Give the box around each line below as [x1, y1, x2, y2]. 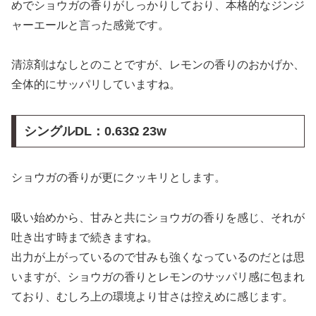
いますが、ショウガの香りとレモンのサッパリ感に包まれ [11, 270, 305, 283]
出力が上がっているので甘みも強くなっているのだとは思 [11, 250, 305, 263]
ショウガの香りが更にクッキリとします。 [11, 171, 226, 183]
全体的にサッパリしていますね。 [11, 78, 181, 91]
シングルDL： [23, 123, 104, 138]
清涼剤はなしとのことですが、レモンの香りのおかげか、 [11, 59, 305, 71]
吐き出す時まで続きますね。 [11, 231, 158, 243]
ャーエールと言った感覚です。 [11, 18, 169, 31]
